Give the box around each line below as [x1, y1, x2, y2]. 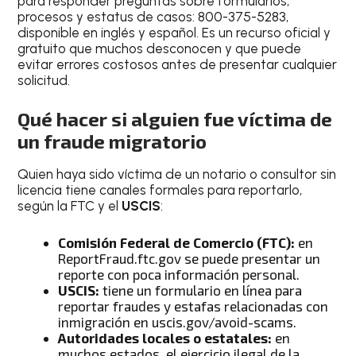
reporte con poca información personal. [58, 265, 300, 282]
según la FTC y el [17, 198, 122, 215]
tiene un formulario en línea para [99, 281, 303, 298]
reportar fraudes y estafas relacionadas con [58, 297, 329, 314]
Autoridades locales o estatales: [58, 329, 273, 346]
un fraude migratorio [17, 130, 207, 153]
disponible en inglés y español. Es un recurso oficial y [17, 24, 331, 41]
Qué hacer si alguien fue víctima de [17, 107, 333, 131]
